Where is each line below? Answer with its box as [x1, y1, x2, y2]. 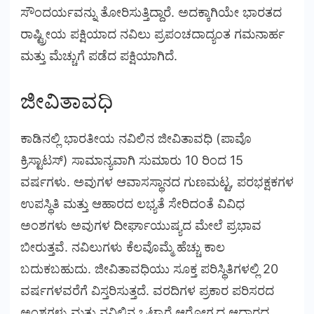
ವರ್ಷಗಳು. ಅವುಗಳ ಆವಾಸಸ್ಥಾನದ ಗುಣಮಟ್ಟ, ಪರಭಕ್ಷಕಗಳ [20, 174, 294, 189]
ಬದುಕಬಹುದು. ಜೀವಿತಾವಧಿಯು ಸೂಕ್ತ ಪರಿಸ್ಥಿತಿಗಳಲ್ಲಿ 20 [20, 261, 278, 276]
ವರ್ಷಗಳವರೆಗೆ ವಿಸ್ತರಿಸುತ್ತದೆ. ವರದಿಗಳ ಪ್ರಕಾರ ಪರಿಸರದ [20, 282, 274, 298]
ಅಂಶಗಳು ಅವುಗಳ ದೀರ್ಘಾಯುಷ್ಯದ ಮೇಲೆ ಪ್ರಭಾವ [20, 217, 261, 233]
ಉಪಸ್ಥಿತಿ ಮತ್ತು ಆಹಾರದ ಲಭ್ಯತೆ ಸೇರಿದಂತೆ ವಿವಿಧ [20, 196, 245, 211]
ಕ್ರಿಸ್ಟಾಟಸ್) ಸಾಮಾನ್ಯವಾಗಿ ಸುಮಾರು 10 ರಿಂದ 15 [20, 152, 243, 168]
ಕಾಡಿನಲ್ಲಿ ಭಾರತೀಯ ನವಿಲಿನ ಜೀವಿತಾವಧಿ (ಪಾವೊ [20, 130, 252, 146]
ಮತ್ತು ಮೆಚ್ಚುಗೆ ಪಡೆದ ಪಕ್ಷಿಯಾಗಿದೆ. [20, 48, 177, 64]
